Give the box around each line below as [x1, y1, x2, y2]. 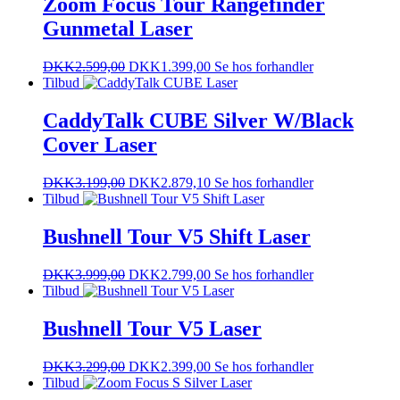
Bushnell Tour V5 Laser [43, 316, 262, 340]
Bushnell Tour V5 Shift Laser [43, 224, 311, 248]
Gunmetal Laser [43, 17, 193, 41]
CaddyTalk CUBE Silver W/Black [43, 109, 354, 132]
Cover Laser [43, 133, 157, 156]
